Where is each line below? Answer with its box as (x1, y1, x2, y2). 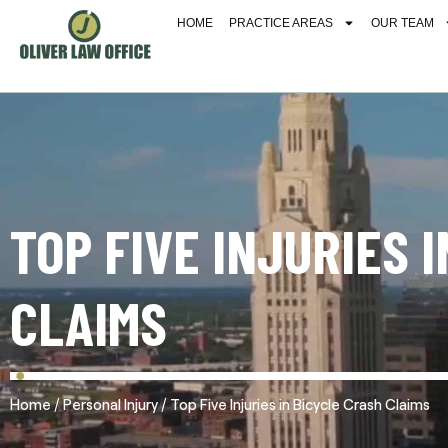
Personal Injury (63, 394, 158, 413)
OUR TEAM (371, 16, 435, 30)
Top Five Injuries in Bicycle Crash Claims (167, 394, 430, 413)
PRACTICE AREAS (229, 16, 334, 30)
